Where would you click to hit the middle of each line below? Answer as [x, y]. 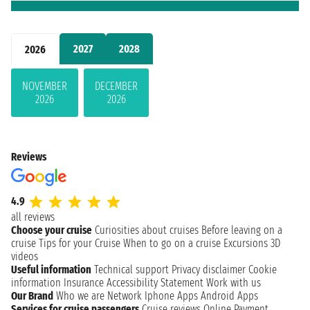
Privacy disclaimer [209, 269]
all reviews [33, 217]
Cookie [263, 269]
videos [25, 256]
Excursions [246, 243]
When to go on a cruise [172, 243]
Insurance [84, 282]
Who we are [80, 295]
